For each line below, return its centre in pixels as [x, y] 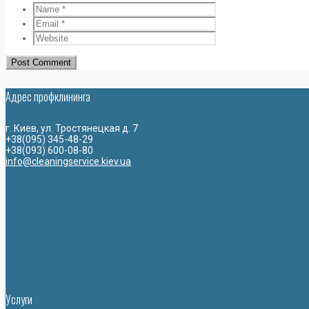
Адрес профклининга [48, 96]
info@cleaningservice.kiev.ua [68, 162]
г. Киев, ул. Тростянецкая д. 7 [72, 129]
